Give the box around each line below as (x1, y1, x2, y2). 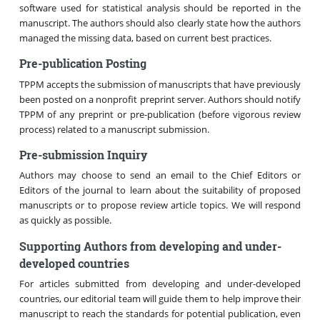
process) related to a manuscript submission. (19, 122, 209, 136)
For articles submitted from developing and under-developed (19, 277, 301, 291)
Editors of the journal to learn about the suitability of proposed (19, 184, 301, 197)
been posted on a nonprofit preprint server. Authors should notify (19, 92, 301, 106)
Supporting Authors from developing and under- (19, 238, 281, 254)
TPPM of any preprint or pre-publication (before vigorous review (19, 107, 301, 121)
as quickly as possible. (19, 214, 111, 227)
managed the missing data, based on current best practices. (19, 31, 271, 44)
